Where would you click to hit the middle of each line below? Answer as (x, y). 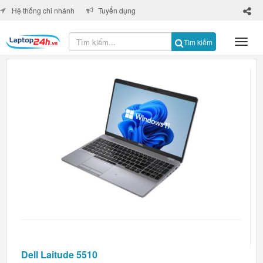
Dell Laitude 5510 (59, 254)
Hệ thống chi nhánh (43, 10)
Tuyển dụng (117, 10)
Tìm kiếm (198, 42)
